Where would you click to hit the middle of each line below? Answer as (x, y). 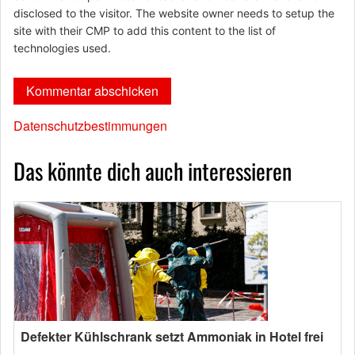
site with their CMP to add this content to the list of (145, 30)
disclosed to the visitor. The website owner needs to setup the (174, 13)
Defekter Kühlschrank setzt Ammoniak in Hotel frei (172, 336)
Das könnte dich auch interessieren (153, 170)
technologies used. (62, 48)
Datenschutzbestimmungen (90, 125)
